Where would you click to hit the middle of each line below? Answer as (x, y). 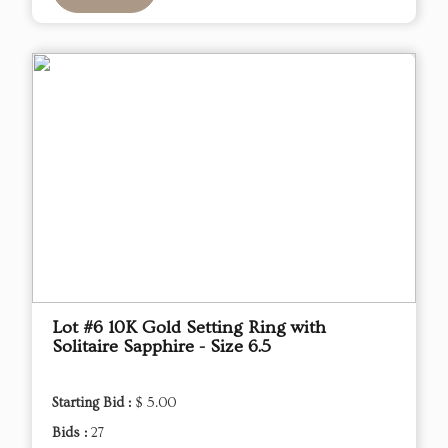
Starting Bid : (93, 403)
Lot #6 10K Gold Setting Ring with (189, 328)
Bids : (71, 433)
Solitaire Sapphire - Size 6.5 (161, 347)
